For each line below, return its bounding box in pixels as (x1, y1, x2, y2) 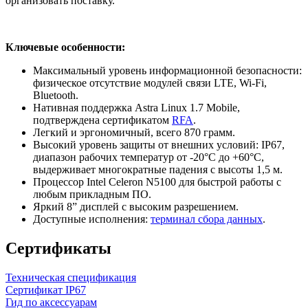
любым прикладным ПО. (33, 188, 151, 200)
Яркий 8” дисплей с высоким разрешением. (33, 200, 239, 212)
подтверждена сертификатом (33, 113, 172, 126)
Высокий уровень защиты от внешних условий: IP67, (33, 138, 285, 151)
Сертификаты (5, 239, 111, 257)
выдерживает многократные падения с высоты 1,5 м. (33, 163, 283, 175)
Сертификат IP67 (5, 283, 86, 296)
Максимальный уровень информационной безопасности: (33, 64, 302, 76)
